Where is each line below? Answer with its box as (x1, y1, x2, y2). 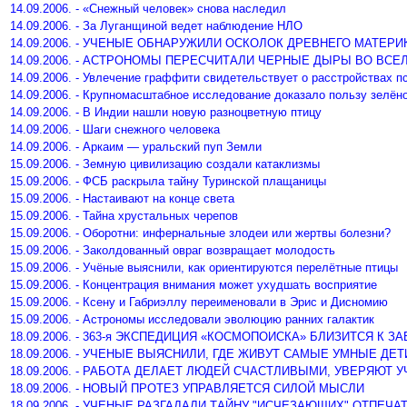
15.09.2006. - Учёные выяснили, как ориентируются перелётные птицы (10, 261, 398, 274)
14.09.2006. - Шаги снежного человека (10, 123, 220, 136)
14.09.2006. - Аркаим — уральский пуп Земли (10, 140, 262, 154)
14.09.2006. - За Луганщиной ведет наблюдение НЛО (10, 19, 303, 33)
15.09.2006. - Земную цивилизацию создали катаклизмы (10, 157, 320, 171)
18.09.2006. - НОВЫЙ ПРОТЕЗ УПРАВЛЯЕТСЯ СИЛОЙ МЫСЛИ (10, 382, 364, 395)
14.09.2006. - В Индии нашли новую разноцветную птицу (10, 105, 322, 119)
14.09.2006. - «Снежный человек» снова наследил (10, 2, 286, 15)
